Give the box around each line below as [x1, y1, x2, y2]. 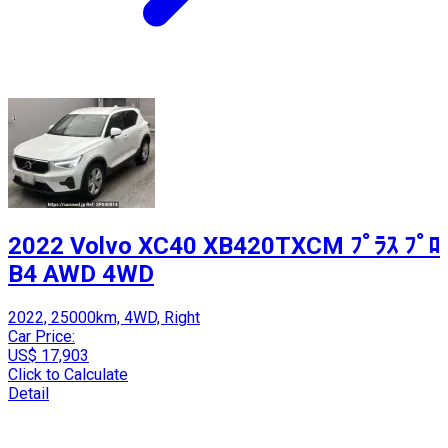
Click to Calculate [8, 364, 128, 384]
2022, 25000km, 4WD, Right [8, 307, 200, 327]
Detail [8, 383, 49, 403]
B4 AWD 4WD [8, 259, 154, 288]
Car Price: [8, 326, 75, 346]
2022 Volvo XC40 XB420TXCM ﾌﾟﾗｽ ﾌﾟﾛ [8, 231, 440, 260]
